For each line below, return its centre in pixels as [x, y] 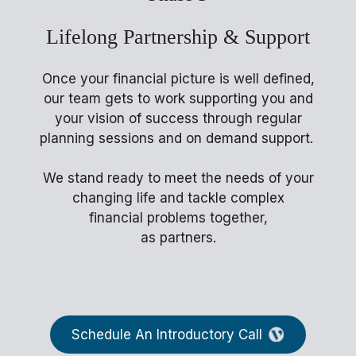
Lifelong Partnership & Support [178, 37]
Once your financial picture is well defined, [178, 79]
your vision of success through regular [178, 119]
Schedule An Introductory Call [166, 335]
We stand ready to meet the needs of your [178, 178]
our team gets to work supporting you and [178, 99]
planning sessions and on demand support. [178, 139]
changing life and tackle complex [178, 198]
